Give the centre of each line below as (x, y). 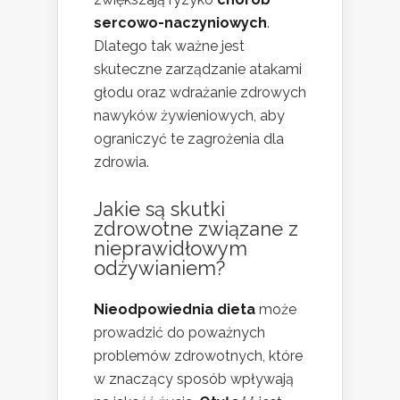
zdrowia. (121, 162)
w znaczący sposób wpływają (194, 379)
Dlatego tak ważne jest (169, 46)
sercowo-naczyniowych (180, 22)
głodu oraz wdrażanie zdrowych (200, 92)
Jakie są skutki (159, 208)
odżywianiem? (159, 267)
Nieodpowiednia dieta (175, 309)
